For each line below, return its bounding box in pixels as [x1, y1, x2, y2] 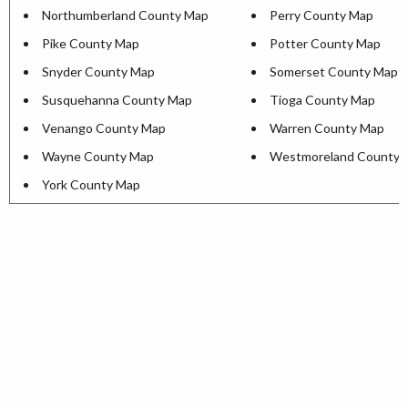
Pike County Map [42, 36, 139, 51]
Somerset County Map [270, 64, 398, 79]
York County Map [42, 177, 140, 192]
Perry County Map [270, 7, 373, 23]
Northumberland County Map [42, 7, 209, 23]
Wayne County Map [42, 148, 154, 164]
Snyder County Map [42, 64, 155, 79]
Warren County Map [270, 120, 384, 136]
